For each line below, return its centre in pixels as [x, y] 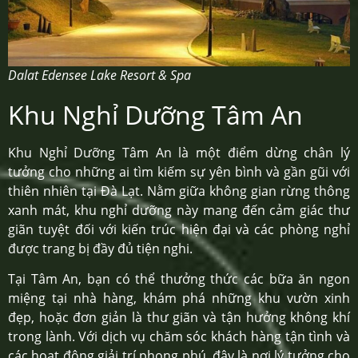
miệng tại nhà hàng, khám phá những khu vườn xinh [179, 298]
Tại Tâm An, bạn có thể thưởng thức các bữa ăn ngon [179, 279]
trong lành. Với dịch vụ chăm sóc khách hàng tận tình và [179, 337]
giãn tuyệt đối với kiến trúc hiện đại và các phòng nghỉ [179, 230]
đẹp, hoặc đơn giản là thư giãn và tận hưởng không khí [179, 318]
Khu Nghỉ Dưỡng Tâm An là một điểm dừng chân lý [179, 153]
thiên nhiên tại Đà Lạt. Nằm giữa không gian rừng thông [179, 191]
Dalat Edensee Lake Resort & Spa [99, 76]
